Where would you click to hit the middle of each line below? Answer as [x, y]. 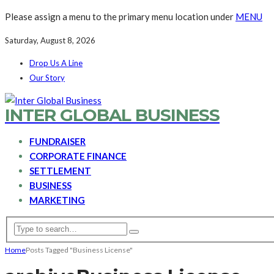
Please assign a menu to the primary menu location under [120, 17]
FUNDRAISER [57, 141]
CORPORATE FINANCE [78, 156]
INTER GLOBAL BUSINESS [112, 115]
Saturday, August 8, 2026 [50, 40]
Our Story [47, 78]
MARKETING [57, 200]
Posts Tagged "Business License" [79, 250]
